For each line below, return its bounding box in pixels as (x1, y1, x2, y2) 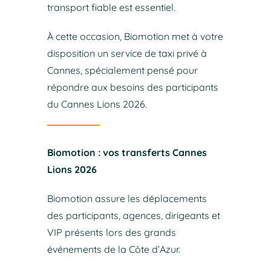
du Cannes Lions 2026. (47, 98, 147, 111)
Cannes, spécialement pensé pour (47, 64, 198, 77)
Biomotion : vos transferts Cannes (47, 146, 207, 159)
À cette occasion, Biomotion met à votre (47, 30, 223, 43)
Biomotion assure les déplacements (47, 192, 207, 205)
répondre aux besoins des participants (47, 81, 218, 94)
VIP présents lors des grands (47, 226, 176, 239)
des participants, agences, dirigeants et (47, 209, 220, 222)
